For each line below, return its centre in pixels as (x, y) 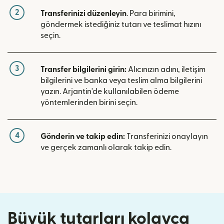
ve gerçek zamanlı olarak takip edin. (106, 147)
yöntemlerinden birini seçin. (89, 102)
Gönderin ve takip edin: (83, 136)
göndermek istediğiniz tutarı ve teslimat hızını (121, 24)
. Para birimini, (151, 13)
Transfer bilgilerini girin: (83, 69)
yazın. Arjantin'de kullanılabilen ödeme (110, 91)
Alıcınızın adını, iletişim (166, 69)
